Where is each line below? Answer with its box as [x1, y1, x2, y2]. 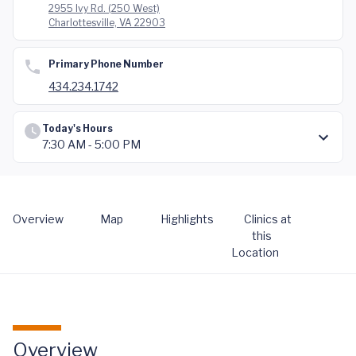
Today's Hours [42, 122, 113, 134]
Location [231, 246, 280, 259]
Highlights [160, 212, 214, 226]
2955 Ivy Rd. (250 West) [48, 2, 160, 14]
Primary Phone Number [48, 58, 164, 70]
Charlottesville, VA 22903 [48, 17, 165, 29]
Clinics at [244, 212, 292, 226]
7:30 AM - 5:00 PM [42, 137, 141, 151]
